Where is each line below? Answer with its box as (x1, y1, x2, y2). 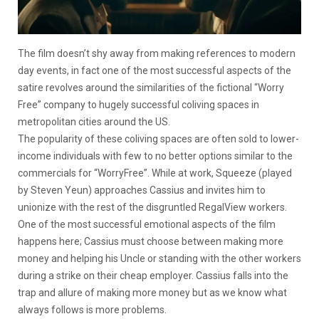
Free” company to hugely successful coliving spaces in (18, 99, 259, 111)
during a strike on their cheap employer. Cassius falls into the (18, 270, 288, 282)
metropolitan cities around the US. (18, 116, 170, 128)
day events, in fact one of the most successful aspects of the (18, 65, 291, 77)
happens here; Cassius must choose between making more (18, 236, 283, 248)
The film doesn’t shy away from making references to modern (18, 48, 296, 60)
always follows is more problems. (18, 304, 167, 316)
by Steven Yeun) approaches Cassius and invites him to (18, 184, 266, 197)
